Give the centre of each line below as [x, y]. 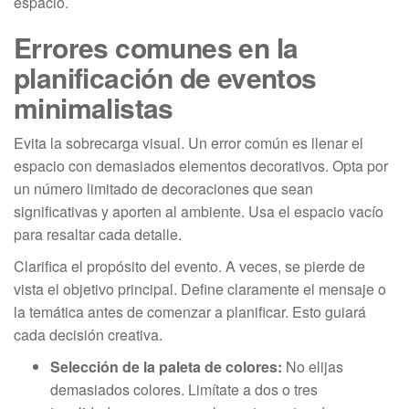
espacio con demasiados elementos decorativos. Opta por [201, 165]
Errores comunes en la [156, 47]
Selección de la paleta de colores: [166, 366]
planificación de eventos [165, 77]
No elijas [313, 366]
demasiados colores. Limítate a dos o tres [184, 389]
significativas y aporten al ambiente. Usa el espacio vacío [199, 211]
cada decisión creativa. [88, 334]
